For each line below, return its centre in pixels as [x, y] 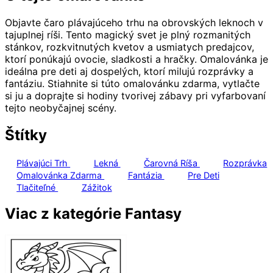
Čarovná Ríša [172, 163]
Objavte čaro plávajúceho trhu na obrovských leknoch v [134, 23]
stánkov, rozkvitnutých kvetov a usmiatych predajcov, [129, 47]
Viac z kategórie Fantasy [93, 214]
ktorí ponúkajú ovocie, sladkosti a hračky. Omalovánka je [136, 59]
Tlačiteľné [37, 187]
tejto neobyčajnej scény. [61, 108]
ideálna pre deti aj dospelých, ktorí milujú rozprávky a [129, 72]
